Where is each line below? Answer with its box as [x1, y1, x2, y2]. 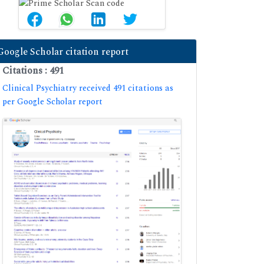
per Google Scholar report [2, 95, 103, 108]
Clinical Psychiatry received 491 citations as [2, 81, 173, 94]
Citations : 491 [2, 63, 64, 78]
